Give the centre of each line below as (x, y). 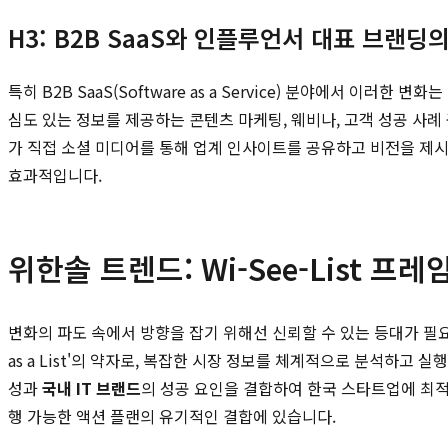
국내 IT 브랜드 (91, 387)
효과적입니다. (55, 174)
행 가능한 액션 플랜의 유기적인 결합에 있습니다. (172, 415)
